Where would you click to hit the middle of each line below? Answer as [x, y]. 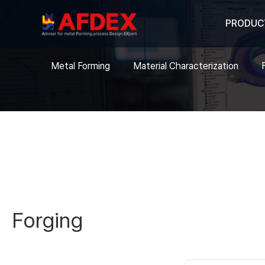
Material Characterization [186, 66]
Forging [47, 220]
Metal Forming [80, 66]
